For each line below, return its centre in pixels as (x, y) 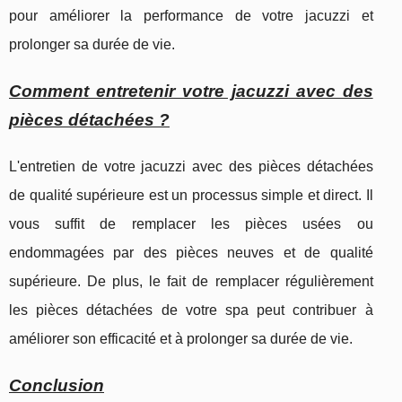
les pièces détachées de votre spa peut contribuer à (191, 310)
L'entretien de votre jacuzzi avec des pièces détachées (191, 167)
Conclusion (57, 386)
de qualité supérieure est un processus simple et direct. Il (191, 196)
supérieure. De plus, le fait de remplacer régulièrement (191, 282)
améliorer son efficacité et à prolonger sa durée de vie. (181, 339)
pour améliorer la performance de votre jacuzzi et (191, 16)
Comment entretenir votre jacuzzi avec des (191, 92)
